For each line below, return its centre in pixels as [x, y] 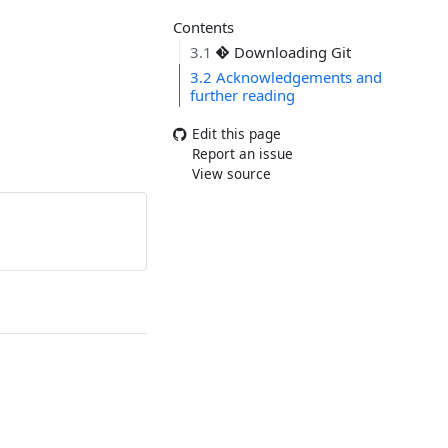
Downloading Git [291, 51]
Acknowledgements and [297, 76]
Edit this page [236, 134]
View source [231, 174]
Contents [203, 27]
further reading [243, 94]
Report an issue [242, 154]
